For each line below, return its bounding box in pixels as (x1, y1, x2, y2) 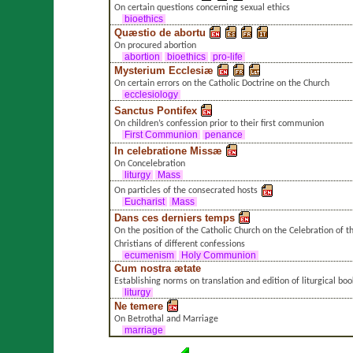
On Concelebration (113, 158, 185, 169)
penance (202, 129, 245, 139)
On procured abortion (113, 40, 196, 50)
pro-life (210, 51, 245, 61)
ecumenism (121, 250, 176, 260)
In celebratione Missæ (113, 144, 222, 157)
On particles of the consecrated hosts (113, 185, 258, 195)
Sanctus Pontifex (113, 104, 197, 117)
